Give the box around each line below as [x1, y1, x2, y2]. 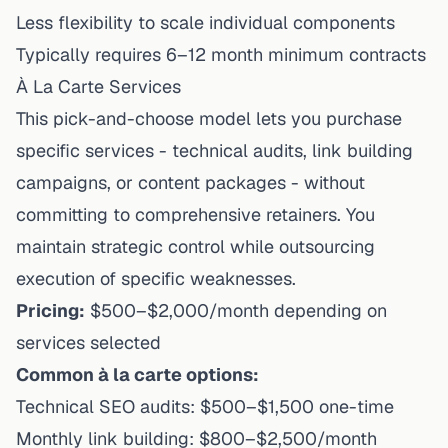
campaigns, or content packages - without [16, 170, 365, 194]
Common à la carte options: [16, 362, 259, 386]
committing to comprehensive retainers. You [16, 202, 375, 226]
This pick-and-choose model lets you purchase [16, 106, 402, 130]
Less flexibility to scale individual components [16, 10, 395, 34]
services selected [16, 330, 161, 354]
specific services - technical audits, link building [16, 138, 413, 162]
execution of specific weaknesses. [16, 266, 296, 290]
